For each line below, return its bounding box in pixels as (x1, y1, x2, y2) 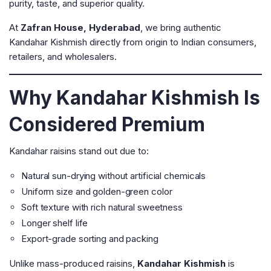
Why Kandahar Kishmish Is (9, 86, 260, 109)
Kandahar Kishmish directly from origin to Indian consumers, (9, 36, 256, 48)
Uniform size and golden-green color (21, 186, 172, 197)
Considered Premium (9, 113, 205, 136)
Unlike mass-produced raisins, (9, 258, 137, 269)
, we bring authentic (140, 22, 221, 33)
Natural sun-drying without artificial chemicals (21, 170, 206, 181)
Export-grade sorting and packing (21, 233, 158, 244)
